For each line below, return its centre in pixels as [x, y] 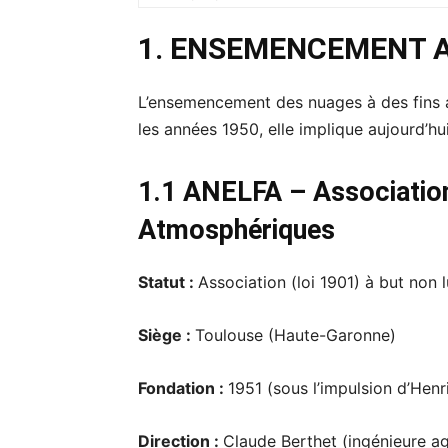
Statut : [168, 282]
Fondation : [183, 388]
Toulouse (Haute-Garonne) [295, 335]
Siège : [166, 335]
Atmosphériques [236, 230]
